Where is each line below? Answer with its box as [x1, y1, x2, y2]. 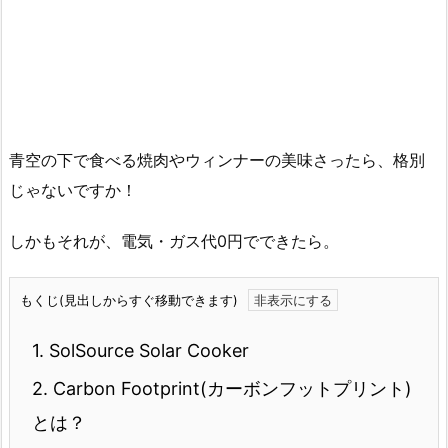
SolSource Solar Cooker [44, 339, 249, 361]
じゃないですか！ [9, 180, 137, 201]
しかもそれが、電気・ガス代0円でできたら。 [9, 231, 339, 252]
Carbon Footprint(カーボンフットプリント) [48, 377, 412, 399]
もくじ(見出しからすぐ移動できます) [20, 291, 238, 308]
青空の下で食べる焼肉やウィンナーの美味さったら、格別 [9, 150, 425, 171]
